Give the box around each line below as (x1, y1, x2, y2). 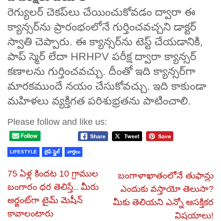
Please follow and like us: (7, 116, 107, 127)
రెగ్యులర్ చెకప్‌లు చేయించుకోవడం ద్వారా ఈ (7, 5, 195, 18)
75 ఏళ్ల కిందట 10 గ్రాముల (7, 168, 98, 179)
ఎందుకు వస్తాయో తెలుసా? (120, 184, 214, 194)
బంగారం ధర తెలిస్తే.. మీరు (7, 182, 99, 192)
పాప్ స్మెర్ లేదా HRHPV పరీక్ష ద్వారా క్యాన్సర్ (7, 50, 196, 63)
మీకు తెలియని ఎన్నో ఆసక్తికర (113, 197, 214, 207)
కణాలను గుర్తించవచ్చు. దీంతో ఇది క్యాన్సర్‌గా (7, 65, 195, 77)
